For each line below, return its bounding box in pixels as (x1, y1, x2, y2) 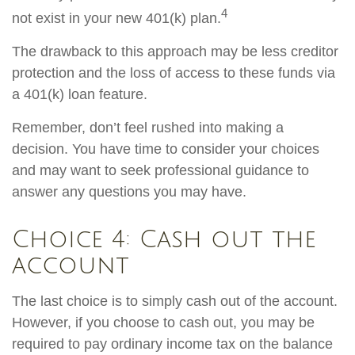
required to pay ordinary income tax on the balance (12, 336, 333, 353)
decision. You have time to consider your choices (12, 141, 319, 158)
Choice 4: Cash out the (12, 227, 316, 254)
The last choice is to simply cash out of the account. (12, 293, 338, 310)
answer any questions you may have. (12, 184, 246, 200)
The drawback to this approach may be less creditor (12, 44, 338, 60)
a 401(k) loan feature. (12, 86, 147, 103)
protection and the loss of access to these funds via (12, 65, 335, 82)
